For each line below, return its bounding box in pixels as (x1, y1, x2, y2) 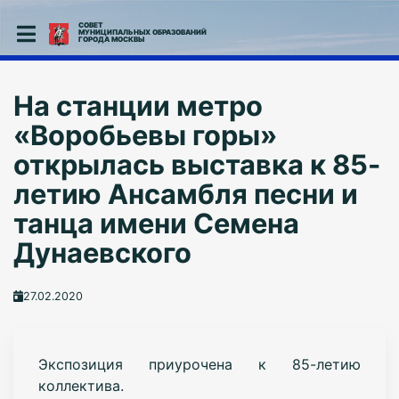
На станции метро (12, 89, 263, 122)
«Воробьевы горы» (12, 118, 277, 151)
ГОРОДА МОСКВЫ (77, 35, 144, 44)
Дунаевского (12, 236, 191, 269)
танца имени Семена (12, 207, 299, 240)
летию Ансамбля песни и (12, 177, 358, 210)
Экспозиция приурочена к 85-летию (37, 354, 362, 373)
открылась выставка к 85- (12, 148, 380, 181)
